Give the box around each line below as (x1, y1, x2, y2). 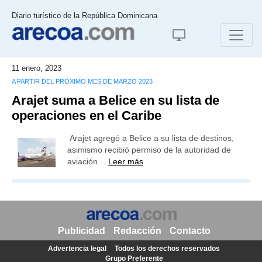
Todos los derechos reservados (115, 244, 220, 253)
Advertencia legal (48, 244, 106, 253)
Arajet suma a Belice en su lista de (12, 93, 219, 108)
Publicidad (57, 226, 105, 236)
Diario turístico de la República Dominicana (12, 11, 157, 20)
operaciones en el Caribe (12, 108, 161, 123)
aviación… (67, 157, 108, 166)
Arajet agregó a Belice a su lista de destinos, (67, 133, 234, 143)
